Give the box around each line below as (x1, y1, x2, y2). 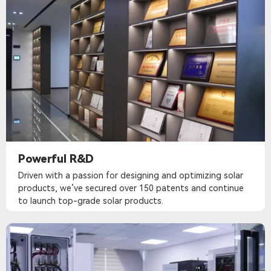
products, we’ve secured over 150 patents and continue (18, 183, 244, 194)
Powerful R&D (18, 152, 94, 166)
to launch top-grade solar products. (18, 196, 163, 206)
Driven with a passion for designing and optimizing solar (18, 171, 243, 181)
